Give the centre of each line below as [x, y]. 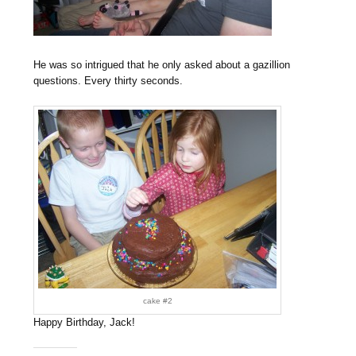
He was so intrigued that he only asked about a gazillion [162, 65]
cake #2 [157, 300]
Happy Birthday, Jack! [85, 322]
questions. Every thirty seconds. [108, 81]
